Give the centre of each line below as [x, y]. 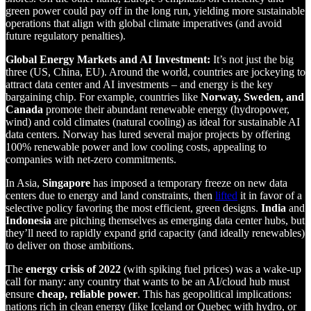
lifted [226, 196]
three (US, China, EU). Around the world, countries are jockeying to [155, 72]
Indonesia [28, 221]
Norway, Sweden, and [252, 97]
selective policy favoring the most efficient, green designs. [133, 208]
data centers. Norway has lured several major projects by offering [148, 135]
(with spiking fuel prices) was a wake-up [211, 269]
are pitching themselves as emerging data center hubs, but [178, 221]
